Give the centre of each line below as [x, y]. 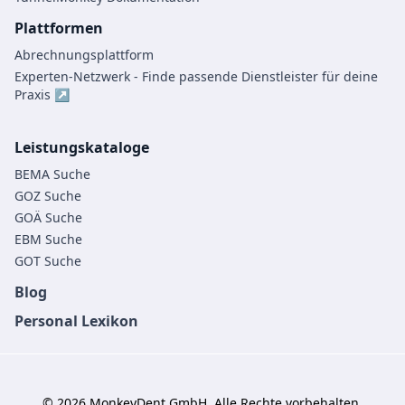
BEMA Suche [52, 174]
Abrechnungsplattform [84, 55]
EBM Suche [48, 240]
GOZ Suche [48, 196]
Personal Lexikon [76, 321]
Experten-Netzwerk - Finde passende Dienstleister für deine [196, 77]
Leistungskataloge [82, 148]
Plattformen [59, 28]
